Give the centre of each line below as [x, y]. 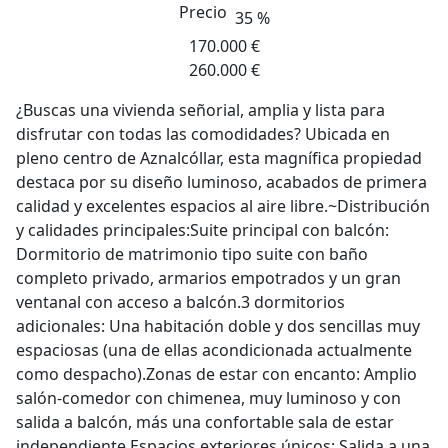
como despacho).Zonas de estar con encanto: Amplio [216, 374]
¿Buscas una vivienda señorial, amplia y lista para [200, 110]
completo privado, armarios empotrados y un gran [208, 278]
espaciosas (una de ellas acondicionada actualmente [214, 350]
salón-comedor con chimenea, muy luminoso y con [208, 398]
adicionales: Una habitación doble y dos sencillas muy [218, 326]
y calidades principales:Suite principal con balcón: [202, 230]
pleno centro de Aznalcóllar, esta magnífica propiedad [219, 158]
